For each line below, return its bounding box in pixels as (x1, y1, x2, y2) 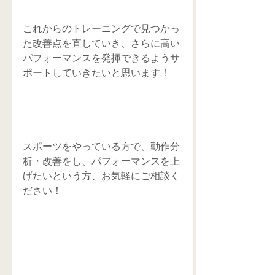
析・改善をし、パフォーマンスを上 (23, 156, 180, 167)
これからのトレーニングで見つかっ (23, 23, 180, 34)
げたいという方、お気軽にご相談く (23, 171, 180, 182)
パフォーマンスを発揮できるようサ (23, 53, 180, 64)
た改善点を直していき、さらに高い (23, 38, 180, 49)
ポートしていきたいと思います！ (23, 68, 170, 79)
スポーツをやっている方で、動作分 (23, 141, 180, 152)
